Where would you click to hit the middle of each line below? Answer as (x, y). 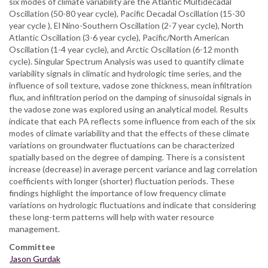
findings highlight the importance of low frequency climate (118, 193)
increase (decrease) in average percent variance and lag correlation (133, 169)
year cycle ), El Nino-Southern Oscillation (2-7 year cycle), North (126, 25)
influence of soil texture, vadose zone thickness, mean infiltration (130, 85)
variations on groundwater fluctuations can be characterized (122, 145)
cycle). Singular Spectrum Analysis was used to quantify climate (127, 61)
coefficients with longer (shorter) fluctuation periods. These (122, 181)
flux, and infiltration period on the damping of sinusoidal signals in (130, 97)
